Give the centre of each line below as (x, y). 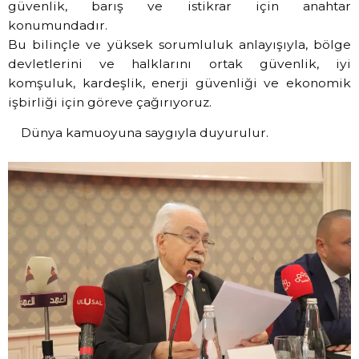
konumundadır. (59, 25)
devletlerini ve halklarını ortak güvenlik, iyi (179, 63)
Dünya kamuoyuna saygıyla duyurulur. (144, 133)
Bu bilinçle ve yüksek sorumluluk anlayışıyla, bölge (179, 44)
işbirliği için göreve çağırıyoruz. (110, 102)
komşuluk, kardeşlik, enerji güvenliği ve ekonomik (179, 83)
